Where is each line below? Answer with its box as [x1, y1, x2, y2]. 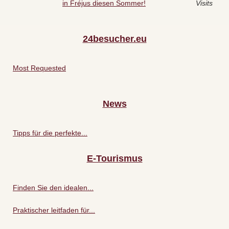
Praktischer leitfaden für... [13, 206, 95, 215]
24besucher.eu [82, 34, 147, 44]
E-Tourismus [86, 153, 143, 164]
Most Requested [13, 64, 66, 73]
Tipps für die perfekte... [13, 129, 87, 138]
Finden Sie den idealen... [13, 184, 94, 192]
